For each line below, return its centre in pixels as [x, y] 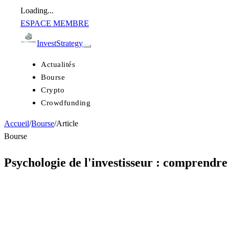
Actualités [58, 64]
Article [67, 123]
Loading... [37, 10]
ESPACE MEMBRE [55, 23]
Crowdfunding [66, 102]
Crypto [53, 90]
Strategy [70, 43]
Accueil [17, 123]
